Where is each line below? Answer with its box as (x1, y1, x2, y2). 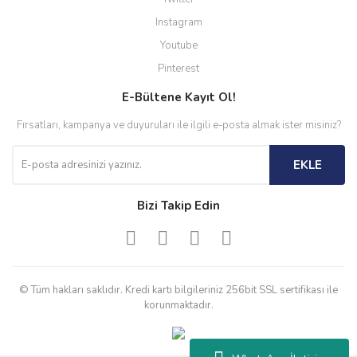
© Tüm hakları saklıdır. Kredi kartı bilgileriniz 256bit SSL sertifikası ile (19, 282, 338, 297)
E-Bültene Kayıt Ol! (121, 88, 236, 105)
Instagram (155, 14, 202, 29)
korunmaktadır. (143, 297, 214, 312)
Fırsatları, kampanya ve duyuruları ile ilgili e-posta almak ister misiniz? (16, 117, 341, 132)
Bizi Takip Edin (137, 197, 220, 214)
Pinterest (158, 61, 199, 76)
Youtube (159, 37, 198, 53)
